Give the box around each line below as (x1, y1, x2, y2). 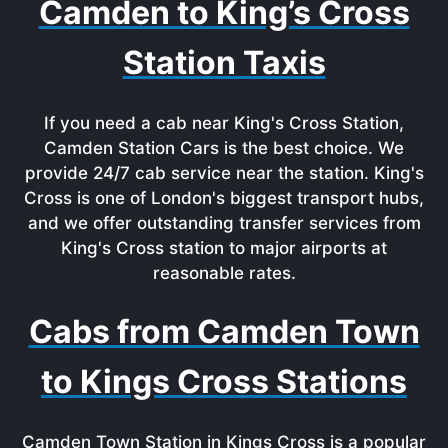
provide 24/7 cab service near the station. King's (24, 162, 424, 183)
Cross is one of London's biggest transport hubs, (24, 187, 424, 208)
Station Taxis (122, 42, 326, 82)
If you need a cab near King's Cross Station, (44, 112, 404, 133)
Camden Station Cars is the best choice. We (44, 137, 404, 158)
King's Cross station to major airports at (61, 237, 387, 258)
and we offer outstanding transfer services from (27, 212, 421, 233)
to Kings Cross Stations (41, 361, 407, 401)
